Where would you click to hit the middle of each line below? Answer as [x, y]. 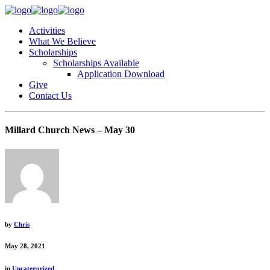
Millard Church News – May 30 [70, 130]
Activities [47, 30]
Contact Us [50, 96]
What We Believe [62, 41]
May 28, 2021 [25, 246]
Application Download [121, 74]
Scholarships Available [96, 63]
